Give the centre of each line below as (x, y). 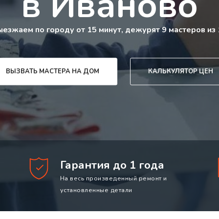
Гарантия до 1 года (112, 165)
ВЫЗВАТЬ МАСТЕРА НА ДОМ (53, 72)
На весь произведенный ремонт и (113, 179)
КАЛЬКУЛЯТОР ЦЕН (180, 72)
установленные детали (96, 190)
